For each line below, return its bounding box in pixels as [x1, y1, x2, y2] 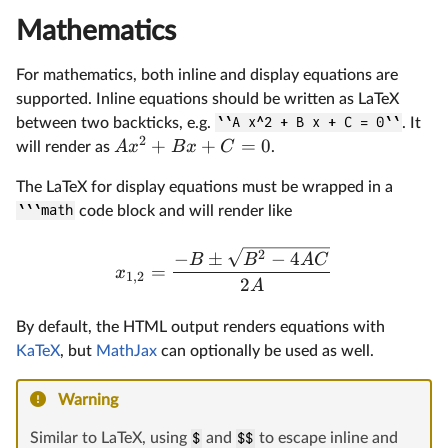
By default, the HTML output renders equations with [16, 319, 385, 336]
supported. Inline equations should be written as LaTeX [16, 90, 399, 107]
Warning [58, 392, 118, 409]
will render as [16, 138, 114, 155]
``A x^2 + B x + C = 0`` [216, 114, 401, 131]
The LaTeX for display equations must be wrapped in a [16, 178, 393, 195]
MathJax [96, 343, 157, 360]
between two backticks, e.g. [16, 114, 215, 131]
